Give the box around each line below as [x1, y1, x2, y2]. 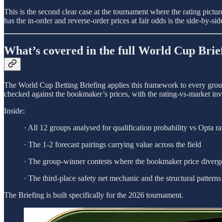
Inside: [4, 106, 25, 115]
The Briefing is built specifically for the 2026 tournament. [4, 190, 183, 199]
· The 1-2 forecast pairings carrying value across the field [24, 140, 201, 149]
